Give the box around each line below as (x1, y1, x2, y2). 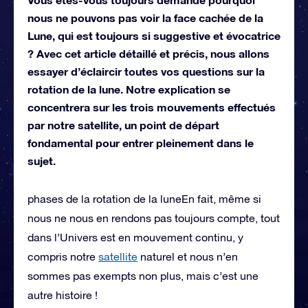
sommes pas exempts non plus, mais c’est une (27, 269, 258, 282)
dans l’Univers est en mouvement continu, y (27, 230, 243, 243)
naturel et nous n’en (137, 250, 238, 263)
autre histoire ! (27, 288, 98, 301)
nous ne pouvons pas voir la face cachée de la (27, 10, 263, 24)
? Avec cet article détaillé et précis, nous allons (27, 46, 269, 60)
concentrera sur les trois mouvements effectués (27, 100, 276, 113)
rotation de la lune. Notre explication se (27, 82, 230, 96)
